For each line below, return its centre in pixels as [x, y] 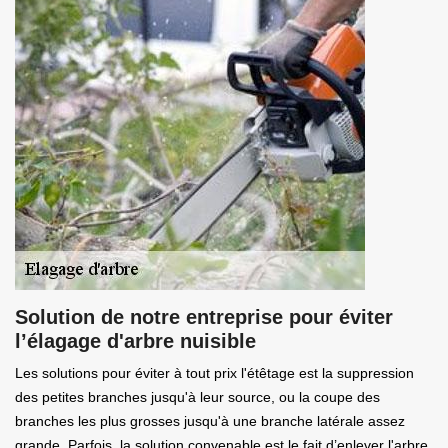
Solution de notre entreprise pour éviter [204, 316]
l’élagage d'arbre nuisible [135, 340]
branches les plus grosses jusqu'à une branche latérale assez [210, 420]
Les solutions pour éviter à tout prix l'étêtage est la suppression [214, 372]
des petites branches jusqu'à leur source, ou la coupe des [197, 396]
